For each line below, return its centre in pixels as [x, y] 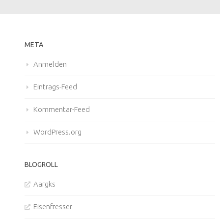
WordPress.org [57, 132]
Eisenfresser [53, 206]
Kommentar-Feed [62, 109]
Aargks [44, 184]
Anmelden [50, 64]
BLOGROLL [41, 164]
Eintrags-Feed [55, 86]
